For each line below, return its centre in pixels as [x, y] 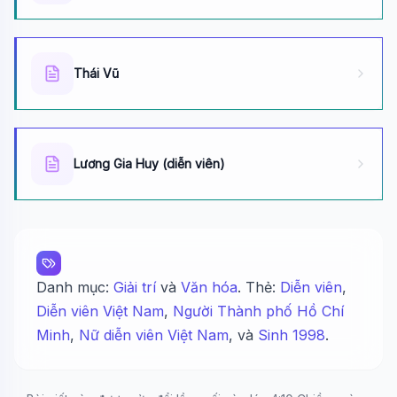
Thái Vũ [96, 73]
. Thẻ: [259, 287]
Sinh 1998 [292, 335]
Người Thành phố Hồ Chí [258, 311]
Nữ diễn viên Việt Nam [154, 335]
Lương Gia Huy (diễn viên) [149, 163]
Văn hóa [209, 287]
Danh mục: [75, 287]
